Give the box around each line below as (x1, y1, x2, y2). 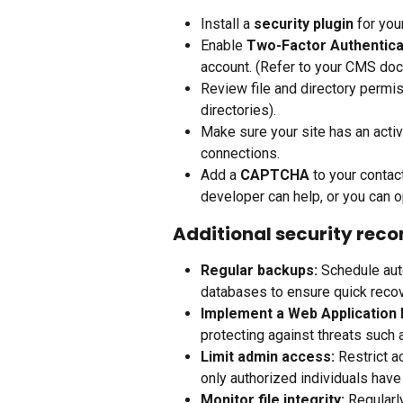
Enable (201, 37, 246, 55)
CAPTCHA (240, 166, 309, 184)
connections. (201, 145, 280, 163)
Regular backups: (201, 262, 318, 280)
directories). (201, 102, 276, 120)
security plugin (254, 14, 354, 32)
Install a (201, 14, 254, 32)
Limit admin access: (201, 348, 335, 366)
